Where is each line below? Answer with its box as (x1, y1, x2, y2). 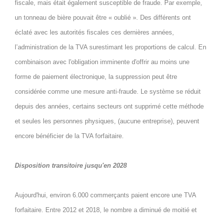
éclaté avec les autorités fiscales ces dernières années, (15, 29, 174, 36)
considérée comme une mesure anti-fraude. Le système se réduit (15, 88, 201, 95)
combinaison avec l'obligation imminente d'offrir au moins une (15, 58, 189, 66)
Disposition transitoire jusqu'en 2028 (15, 162, 127, 169)
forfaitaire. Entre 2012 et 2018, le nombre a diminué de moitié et (15, 206, 197, 214)
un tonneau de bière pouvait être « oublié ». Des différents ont (15, 14, 191, 21)
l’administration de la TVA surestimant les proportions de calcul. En (15, 43, 206, 51)
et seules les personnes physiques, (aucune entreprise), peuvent (15, 117, 199, 125)
